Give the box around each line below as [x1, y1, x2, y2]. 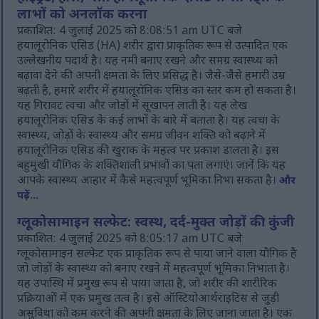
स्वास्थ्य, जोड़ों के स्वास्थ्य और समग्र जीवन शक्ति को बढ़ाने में [17, 129, 266, 145]
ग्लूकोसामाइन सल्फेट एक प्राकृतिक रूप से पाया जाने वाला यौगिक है [17, 247, 298, 263]
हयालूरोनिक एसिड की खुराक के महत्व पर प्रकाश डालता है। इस [17, 144, 280, 159]
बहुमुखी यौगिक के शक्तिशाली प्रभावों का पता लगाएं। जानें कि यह [17, 159, 286, 174]
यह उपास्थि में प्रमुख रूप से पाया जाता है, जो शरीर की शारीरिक [17, 277, 278, 293]
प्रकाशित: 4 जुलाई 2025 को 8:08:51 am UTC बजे [17, 24, 243, 40]
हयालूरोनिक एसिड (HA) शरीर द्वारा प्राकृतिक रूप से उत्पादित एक [17, 39, 288, 55]
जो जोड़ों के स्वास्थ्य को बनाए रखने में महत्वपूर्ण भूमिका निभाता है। [17, 262, 291, 278]
